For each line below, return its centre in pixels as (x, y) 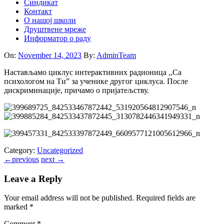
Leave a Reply (33, 178)
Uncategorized (60, 150)
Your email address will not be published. (69, 198)
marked (17, 207)
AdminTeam (116, 55)
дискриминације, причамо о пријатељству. (76, 90)
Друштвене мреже (55, 29)
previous (25, 159)
